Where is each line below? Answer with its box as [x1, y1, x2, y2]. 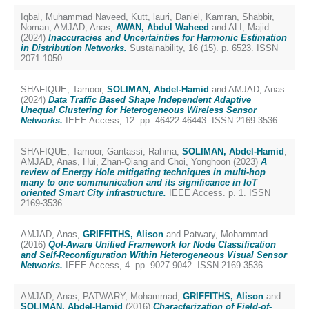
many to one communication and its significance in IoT [21, 177, 257, 188]
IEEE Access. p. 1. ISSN [166, 188, 270, 198]
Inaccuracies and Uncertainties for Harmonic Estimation [48, 32, 287, 43]
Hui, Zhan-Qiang [83, 157, 148, 167]
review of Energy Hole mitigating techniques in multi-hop [21, 167, 266, 177]
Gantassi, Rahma [107, 146, 177, 157]
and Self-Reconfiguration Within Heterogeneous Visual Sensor [21, 250, 287, 260]
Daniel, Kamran [175, 12, 237, 22]
